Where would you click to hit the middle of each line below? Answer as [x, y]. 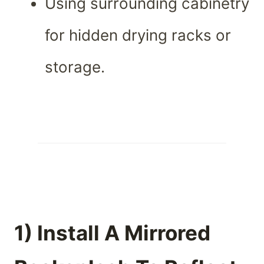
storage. [75, 67]
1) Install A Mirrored [112, 232]
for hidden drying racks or [138, 35]
